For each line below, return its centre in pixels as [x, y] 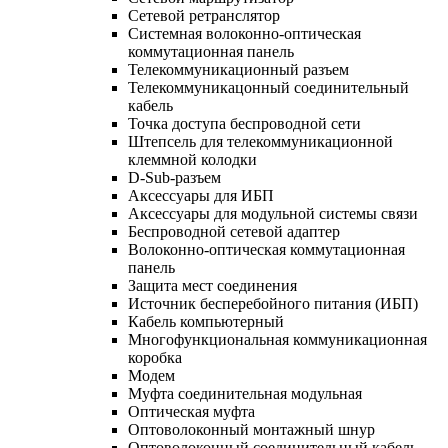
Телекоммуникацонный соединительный [268, 87]
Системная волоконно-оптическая [244, 33]
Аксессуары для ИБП [201, 195]
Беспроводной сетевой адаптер [234, 231]
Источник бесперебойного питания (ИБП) [273, 303]
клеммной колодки [192, 159]
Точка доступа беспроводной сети [244, 123]
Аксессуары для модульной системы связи [273, 213]
